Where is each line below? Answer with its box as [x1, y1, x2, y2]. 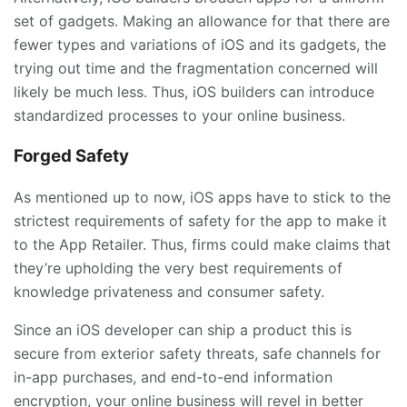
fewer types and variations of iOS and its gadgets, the [14, 35, 386, 55]
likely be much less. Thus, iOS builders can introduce [14, 83, 374, 102]
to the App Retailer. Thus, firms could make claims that [14, 234, 391, 253]
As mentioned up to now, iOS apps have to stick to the [14, 187, 391, 206]
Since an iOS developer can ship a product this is [14, 320, 352, 339]
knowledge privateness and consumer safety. [14, 282, 324, 301]
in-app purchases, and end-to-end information [14, 367, 333, 386]
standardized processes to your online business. [14, 106, 345, 125]
